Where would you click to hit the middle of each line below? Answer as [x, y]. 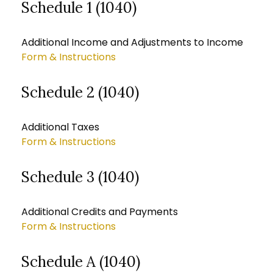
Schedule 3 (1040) [80, 177]
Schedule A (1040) [81, 262]
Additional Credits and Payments [100, 212]
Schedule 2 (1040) [80, 92]
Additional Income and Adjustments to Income [132, 42]
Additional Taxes [60, 127]
